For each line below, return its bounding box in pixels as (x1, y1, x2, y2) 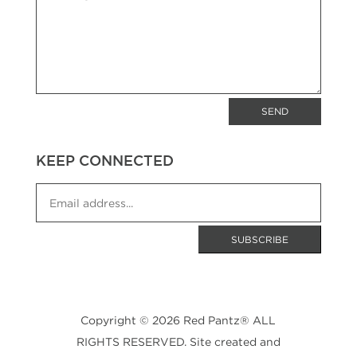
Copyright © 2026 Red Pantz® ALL (80, 314, 277, 327)
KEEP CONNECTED (35, 152, 174, 169)
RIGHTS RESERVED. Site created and (76, 335, 280, 348)
